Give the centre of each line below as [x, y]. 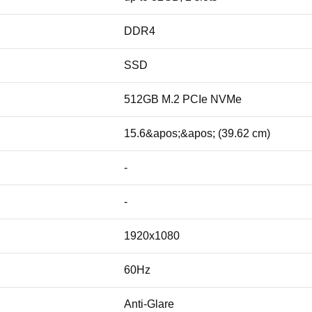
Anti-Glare [149, 304]
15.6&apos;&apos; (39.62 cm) [197, 134]
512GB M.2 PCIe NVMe [183, 100]
